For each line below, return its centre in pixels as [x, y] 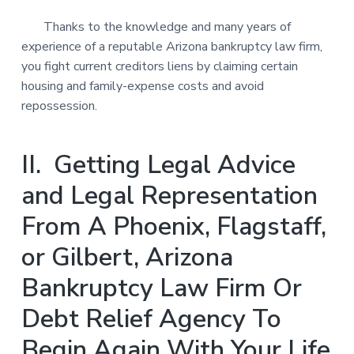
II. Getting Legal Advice [158, 164]
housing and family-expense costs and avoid [142, 86]
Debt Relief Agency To [151, 318]
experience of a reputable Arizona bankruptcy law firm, [171, 46]
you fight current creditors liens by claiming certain [159, 66]
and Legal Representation [169, 195]
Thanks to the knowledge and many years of [156, 26]
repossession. [60, 105]
